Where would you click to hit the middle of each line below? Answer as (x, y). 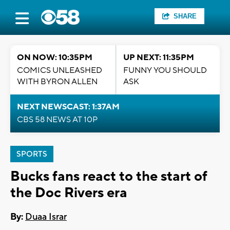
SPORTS (32, 154)
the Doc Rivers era (69, 193)
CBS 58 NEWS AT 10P (57, 120)
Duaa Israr (46, 217)
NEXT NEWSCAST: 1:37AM (68, 107)
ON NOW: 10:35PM (55, 57)
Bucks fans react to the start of (109, 176)
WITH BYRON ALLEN (57, 82)
